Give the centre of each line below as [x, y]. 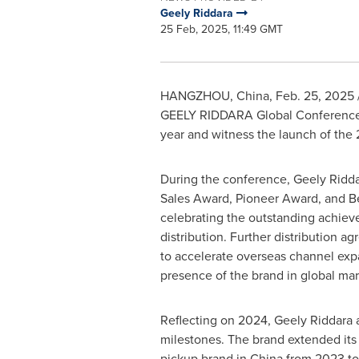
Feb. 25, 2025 [315, 96]
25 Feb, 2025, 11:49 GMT [221, 29]
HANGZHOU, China [214, 96]
